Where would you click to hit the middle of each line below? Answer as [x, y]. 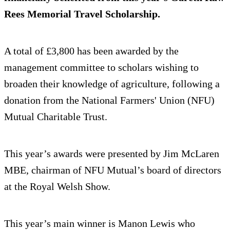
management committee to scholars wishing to [101, 68]
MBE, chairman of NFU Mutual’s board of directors [113, 170]
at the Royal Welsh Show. [57, 187]
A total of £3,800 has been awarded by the [91, 51]
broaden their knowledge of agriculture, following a [112, 84]
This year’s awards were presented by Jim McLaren [112, 154]
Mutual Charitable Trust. [56, 117]
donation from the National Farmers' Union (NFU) [109, 100]
